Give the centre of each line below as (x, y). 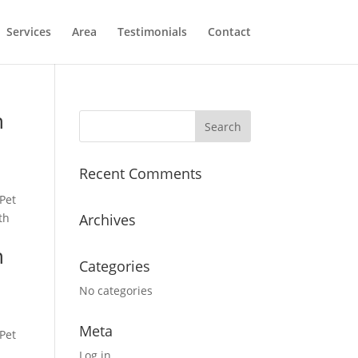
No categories (115, 290)
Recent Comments (140, 173)
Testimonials (152, 32)
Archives (107, 220)
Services (28, 32)
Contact (229, 32)
